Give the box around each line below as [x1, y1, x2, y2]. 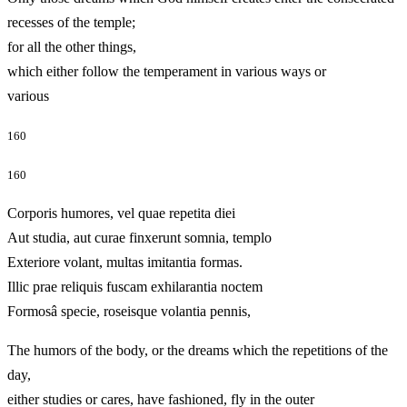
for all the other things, [7, 38, 136, 55]
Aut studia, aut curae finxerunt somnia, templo [7, 229, 272, 245]
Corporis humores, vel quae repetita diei [7, 204, 235, 221]
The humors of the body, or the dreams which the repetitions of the [7, 342, 388, 358]
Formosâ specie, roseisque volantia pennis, [7, 303, 302, 319]
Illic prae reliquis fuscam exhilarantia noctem [7, 278, 263, 294]
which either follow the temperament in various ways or [7, 63, 326, 79]
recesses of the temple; [7, 14, 135, 30]
